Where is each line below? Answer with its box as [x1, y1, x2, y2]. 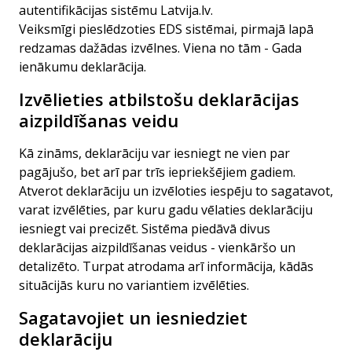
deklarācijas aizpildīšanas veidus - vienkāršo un [19, 239, 295, 256]
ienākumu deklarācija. [19, 58, 149, 75]
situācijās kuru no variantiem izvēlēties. [19, 277, 252, 294]
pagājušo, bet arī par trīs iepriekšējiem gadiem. [19, 163, 299, 181]
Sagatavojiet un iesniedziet [19, 306, 247, 329]
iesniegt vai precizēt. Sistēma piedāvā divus [19, 220, 270, 237]
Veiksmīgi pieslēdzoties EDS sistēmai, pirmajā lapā [19, 20, 313, 38]
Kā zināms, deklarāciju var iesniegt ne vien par [19, 145, 290, 162]
